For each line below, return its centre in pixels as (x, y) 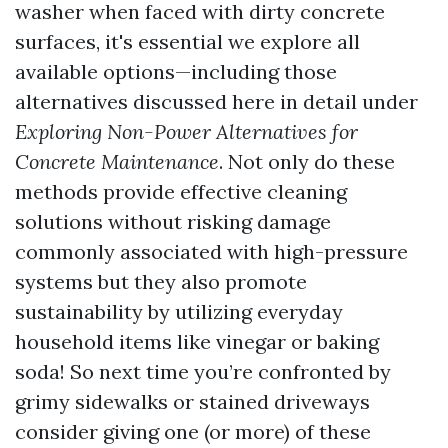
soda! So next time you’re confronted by (203, 371)
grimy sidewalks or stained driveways (192, 401)
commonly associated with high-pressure (211, 251)
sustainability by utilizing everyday (179, 311)
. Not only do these (307, 161)
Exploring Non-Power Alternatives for (186, 131)
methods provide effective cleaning (181, 191)
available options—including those (176, 71)
